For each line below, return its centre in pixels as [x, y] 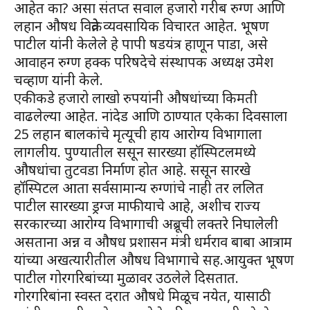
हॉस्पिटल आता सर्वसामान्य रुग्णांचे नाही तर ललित [139, 188]
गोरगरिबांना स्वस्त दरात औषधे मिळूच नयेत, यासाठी [142, 295]
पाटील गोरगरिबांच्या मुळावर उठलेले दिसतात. [126, 277]
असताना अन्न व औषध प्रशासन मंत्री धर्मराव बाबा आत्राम [153, 241]
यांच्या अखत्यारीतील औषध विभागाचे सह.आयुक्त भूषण [154, 259]
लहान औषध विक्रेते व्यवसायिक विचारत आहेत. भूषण [142, 26]
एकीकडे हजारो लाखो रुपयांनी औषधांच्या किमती [136, 98]
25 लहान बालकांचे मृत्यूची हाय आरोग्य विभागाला [138, 134]
